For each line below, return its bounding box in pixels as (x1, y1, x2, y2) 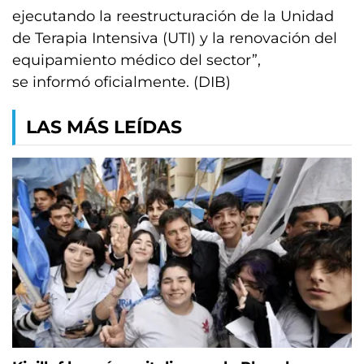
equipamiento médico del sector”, (12, 51, 261, 69)
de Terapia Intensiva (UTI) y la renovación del (12, 29, 337, 47)
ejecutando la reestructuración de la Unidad (12, 7, 334, 25)
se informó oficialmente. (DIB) (12, 73, 231, 91)
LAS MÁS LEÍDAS (26, 116, 182, 138)
